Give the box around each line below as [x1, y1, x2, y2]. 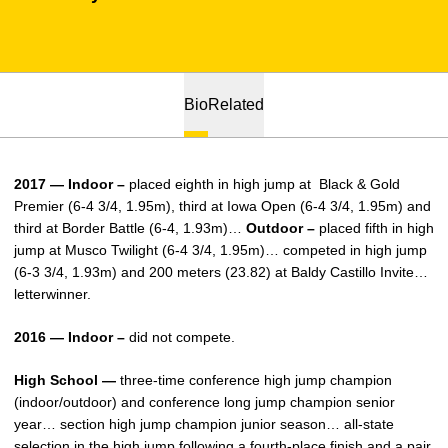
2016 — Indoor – [14, 329, 129, 345]
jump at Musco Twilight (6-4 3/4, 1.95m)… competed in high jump [14, 242, 427, 258]
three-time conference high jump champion [120, 372, 392, 388]
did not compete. [129, 329, 235, 345]
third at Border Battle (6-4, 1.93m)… [14, 220, 246, 236]
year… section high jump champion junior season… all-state [14, 416, 394, 432]
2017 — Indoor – [14, 176, 129, 192]
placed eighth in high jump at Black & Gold [129, 176, 400, 192]
